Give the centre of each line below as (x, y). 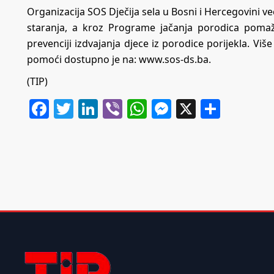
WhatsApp (194, 109)
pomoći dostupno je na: (83, 60)
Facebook (93, 109)
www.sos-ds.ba (174, 60)
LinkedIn (138, 109)
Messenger (222, 109)
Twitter (106, 109)
